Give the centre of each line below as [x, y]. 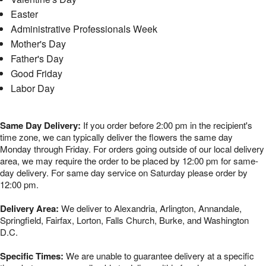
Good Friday [36, 74]
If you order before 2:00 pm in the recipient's [167, 125]
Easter [24, 14]
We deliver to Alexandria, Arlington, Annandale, [151, 208]
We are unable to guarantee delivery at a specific [159, 256]
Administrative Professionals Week [84, 29]
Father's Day [37, 59]
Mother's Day [38, 44]
